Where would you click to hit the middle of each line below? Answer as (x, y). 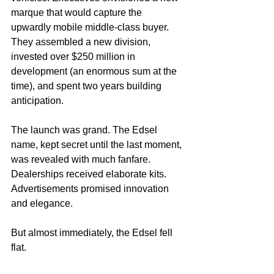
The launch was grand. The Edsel (85, 130)
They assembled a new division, (82, 42)
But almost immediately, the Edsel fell (93, 233)
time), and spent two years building (87, 86)
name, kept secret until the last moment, (98, 145)
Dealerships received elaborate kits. (90, 174)
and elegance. (42, 204)
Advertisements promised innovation (91, 189)
